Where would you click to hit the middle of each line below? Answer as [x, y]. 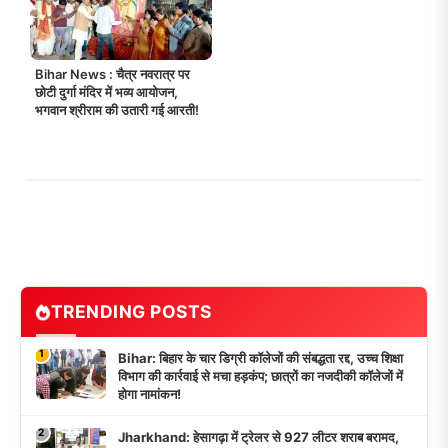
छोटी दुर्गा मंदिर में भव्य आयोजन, [106, 91]
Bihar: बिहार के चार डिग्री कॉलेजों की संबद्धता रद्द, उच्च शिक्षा [260, 357]
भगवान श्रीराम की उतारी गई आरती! [117, 109]
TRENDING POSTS [131, 311]
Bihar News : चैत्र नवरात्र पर [112, 73]
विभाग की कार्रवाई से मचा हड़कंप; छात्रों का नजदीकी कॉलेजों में [260, 375]
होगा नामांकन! [149, 393]
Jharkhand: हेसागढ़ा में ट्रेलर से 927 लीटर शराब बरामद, [258, 436]
